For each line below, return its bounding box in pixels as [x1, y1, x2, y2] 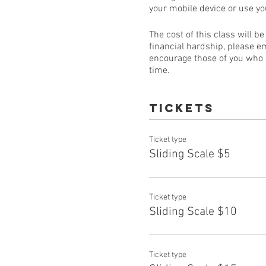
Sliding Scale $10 [148, 205, 237, 220]
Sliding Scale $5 [148, 147, 230, 162]
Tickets [148, 100, 214, 115]
